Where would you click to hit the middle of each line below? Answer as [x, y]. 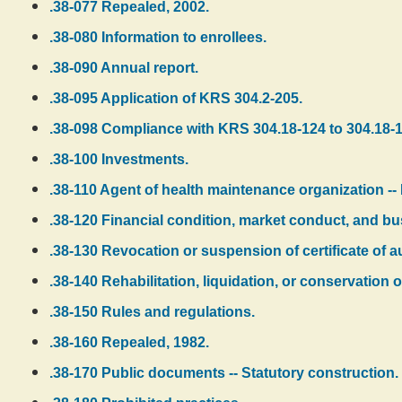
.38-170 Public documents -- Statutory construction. [224, 373]
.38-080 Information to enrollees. [158, 37]
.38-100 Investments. [119, 159]
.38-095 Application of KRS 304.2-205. [176, 98]
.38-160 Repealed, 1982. [129, 342]
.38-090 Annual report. [124, 68]
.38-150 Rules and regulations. [152, 312]
